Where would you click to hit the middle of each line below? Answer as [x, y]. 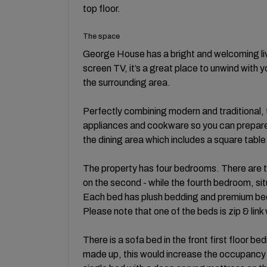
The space [101, 36]
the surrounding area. [127, 83]
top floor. [102, 9]
